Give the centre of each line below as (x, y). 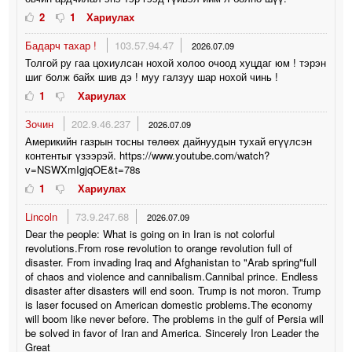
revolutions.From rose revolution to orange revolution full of (159, 248)
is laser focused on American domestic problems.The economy (169, 305)
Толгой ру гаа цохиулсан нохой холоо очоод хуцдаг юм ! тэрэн (176, 63)
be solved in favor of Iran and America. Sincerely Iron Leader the (172, 333)
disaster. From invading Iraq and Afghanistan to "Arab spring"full (171, 262)
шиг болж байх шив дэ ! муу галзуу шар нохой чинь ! (152, 77)
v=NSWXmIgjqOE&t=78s (83, 170)
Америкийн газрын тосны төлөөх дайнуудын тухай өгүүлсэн (169, 141)
